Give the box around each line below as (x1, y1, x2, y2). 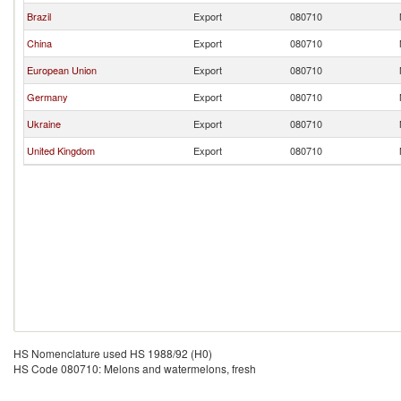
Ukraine (27, 116, 61, 131)
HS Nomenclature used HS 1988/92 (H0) (13, 346, 212, 361)
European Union (27, 63, 97, 77)
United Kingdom (27, 143, 95, 158)
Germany (27, 90, 68, 104)
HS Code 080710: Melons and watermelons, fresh (13, 361, 256, 376)
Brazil (27, 9, 51, 23)
